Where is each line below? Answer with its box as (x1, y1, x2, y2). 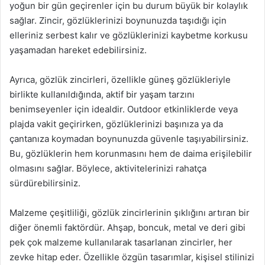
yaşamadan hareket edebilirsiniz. (9, 44, 147, 56)
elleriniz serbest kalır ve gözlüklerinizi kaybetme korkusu (9, 30, 248, 41)
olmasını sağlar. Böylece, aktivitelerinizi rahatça (9, 163, 206, 174)
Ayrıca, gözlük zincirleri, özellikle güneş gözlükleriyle (9, 74, 231, 85)
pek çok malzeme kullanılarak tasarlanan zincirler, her (9, 237, 232, 248)
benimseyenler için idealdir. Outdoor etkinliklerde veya (9, 104, 238, 115)
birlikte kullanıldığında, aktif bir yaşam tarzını (9, 89, 195, 100)
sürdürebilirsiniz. (9, 177, 80, 189)
